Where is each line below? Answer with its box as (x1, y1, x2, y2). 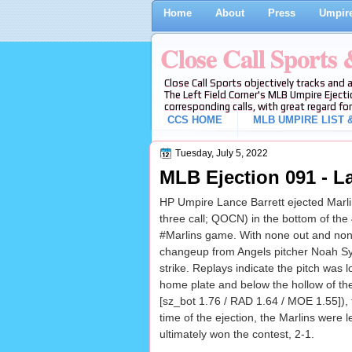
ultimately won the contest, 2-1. (159, 328, 314, 341)
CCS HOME (167, 114, 222, 126)
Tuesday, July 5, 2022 (174, 148, 268, 159)
